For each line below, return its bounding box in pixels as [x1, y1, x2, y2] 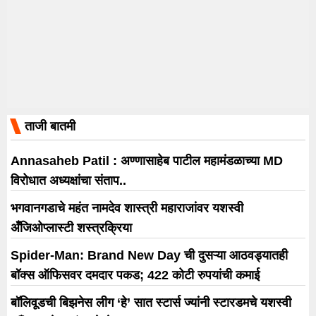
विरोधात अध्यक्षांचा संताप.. [11, 173, 126, 188]
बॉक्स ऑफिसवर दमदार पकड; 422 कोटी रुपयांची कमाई [11, 267, 260, 282]
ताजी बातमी [25, 119, 75, 133]
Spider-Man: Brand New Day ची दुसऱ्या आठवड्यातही [11, 248, 288, 262]
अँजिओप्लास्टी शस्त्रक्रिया [11, 220, 132, 235]
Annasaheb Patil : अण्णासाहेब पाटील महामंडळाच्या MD [11, 153, 283, 168]
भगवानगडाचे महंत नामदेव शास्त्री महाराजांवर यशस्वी [11, 200, 243, 215]
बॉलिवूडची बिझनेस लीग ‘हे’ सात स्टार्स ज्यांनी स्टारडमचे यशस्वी [11, 295, 291, 310]
